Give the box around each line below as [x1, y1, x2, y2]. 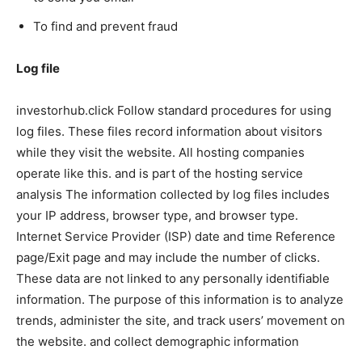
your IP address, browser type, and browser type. [16, 208, 298, 224]
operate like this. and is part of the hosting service [16, 166, 303, 182]
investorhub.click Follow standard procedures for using [16, 103, 331, 119]
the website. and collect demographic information [16, 334, 299, 350]
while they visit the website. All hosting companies [16, 145, 305, 161]
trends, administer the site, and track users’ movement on [16, 313, 345, 329]
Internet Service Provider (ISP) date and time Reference [16, 229, 335, 245]
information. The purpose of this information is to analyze [16, 292, 343, 308]
